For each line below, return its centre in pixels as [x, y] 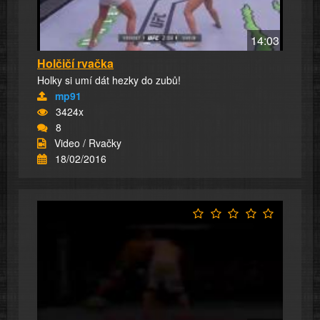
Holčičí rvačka [75, 64]
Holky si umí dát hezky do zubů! [109, 80]
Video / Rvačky [88, 143]
